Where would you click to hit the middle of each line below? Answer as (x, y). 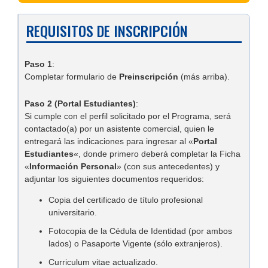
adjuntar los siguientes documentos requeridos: (114, 179)
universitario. (73, 213)
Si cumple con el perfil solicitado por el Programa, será (128, 116)
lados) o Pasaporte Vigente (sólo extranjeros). (135, 244)
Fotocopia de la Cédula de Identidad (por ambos (140, 231)
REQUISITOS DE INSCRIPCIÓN (107, 30)
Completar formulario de (72, 76)
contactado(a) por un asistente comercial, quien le (119, 129)
